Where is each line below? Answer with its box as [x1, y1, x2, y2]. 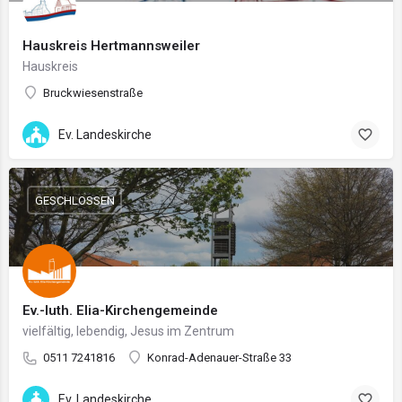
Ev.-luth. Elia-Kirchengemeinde [22, 302, 218, 319]
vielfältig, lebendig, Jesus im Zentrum [22, 324, 234, 338]
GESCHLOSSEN [34, 193, 115, 207]
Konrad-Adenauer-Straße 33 [147, 351, 292, 364]
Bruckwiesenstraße [43, 86, 143, 100]
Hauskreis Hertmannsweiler [22, 38, 200, 54]
